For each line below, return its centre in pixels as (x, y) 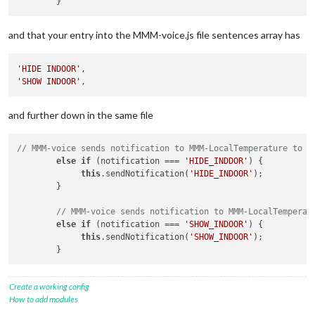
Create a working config (49, 287)
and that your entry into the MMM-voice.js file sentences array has (154, 35)
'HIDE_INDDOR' (217, 161)
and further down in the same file (81, 115)
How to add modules (44, 300)
